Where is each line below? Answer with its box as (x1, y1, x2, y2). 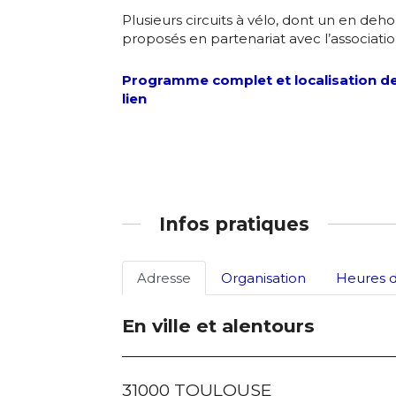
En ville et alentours (122, 315, 315, 337)
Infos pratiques (159, 212, 309, 235)
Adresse (137, 270, 191, 286)
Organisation (221, 270, 306, 286)
